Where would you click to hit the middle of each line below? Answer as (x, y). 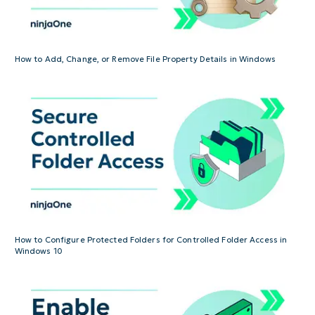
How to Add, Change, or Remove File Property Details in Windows (145, 59)
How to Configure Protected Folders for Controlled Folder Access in (151, 239)
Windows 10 (38, 251)
